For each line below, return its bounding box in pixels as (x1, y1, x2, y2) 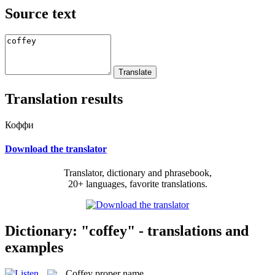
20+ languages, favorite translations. (68, 179, 207, 190)
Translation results (5, 90, 123, 107)
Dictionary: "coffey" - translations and (5, 222, 249, 239)
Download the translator (5, 143, 107, 154)
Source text (5, 5, 76, 21)
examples (5, 239, 63, 255)
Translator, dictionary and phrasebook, (63, 168, 212, 179)
